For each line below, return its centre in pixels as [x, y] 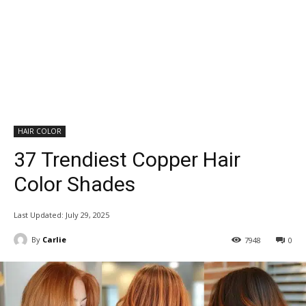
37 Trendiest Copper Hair [127, 159]
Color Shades [74, 184]
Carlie [54, 239]
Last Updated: [39, 214]
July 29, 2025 [87, 214]
